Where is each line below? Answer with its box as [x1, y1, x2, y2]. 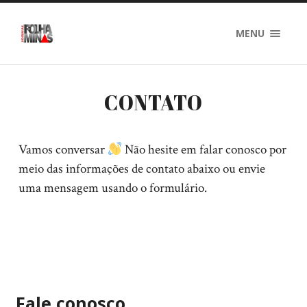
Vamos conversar [18, 141, 108, 158]
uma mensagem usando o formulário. [18, 180, 207, 197]
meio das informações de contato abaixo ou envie [18, 160, 265, 177]
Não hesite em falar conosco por [122, 141, 287, 158]
